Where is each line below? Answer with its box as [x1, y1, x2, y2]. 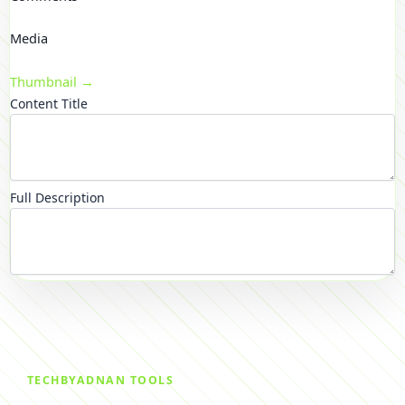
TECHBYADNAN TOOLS [27, 372, 174, 388]
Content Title [10, 94, 88, 112]
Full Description [10, 188, 105, 206]
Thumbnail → [10, 71, 94, 90]
